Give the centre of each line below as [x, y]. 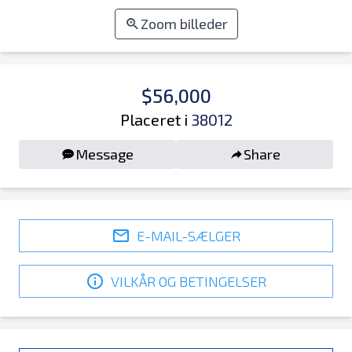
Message [104, 154]
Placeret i [154, 119]
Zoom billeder [184, 24]
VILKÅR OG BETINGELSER [189, 281]
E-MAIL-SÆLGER [189, 235]
